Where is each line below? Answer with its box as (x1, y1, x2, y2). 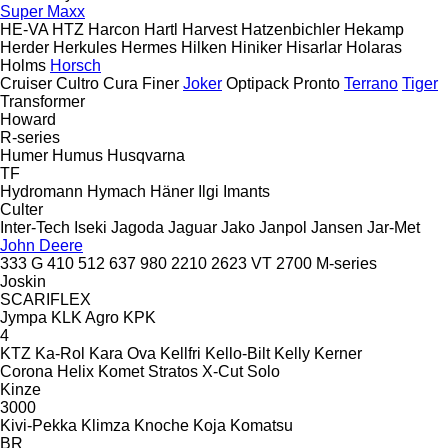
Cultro (56, 74, 99, 92)
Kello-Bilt (205, 344, 270, 362)
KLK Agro (51, 308, 119, 326)
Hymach (87, 182, 146, 200)
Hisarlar (286, 38, 342, 56)
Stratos (148, 362, 198, 380)
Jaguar (168, 218, 217, 236)
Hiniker (231, 38, 282, 56)
